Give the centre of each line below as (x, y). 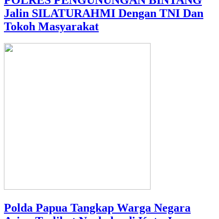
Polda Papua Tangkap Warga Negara (97, 208)
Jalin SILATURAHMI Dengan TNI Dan (104, 13)
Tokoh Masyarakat (51, 27)
